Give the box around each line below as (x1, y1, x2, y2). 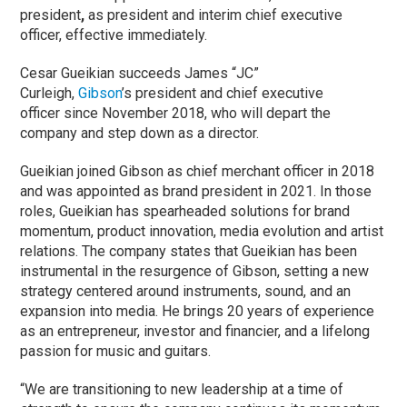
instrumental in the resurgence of (20, 263, 230, 281)
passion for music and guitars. (20, 342, 212, 361)
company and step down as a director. (20, 124, 260, 143)
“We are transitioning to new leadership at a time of (20, 381, 344, 399)
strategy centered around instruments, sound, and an (20, 283, 352, 301)
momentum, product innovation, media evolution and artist (20, 223, 384, 241)
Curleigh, (20, 84, 79, 103)
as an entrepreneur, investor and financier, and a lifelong (20, 323, 371, 341)
